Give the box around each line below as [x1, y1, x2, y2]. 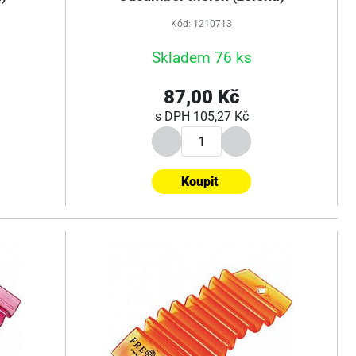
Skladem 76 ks [151, 48, 252, 67]
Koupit [181, 173, 219, 189]
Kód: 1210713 [171, 18, 232, 29]
